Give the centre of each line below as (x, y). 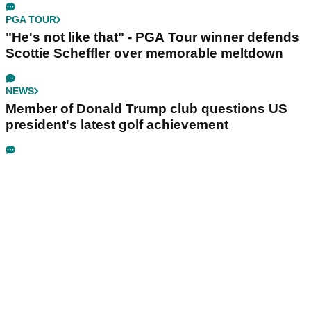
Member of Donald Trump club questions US (146, 108)
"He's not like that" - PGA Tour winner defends (152, 37)
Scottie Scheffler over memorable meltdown (144, 53)
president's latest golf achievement (117, 124)
